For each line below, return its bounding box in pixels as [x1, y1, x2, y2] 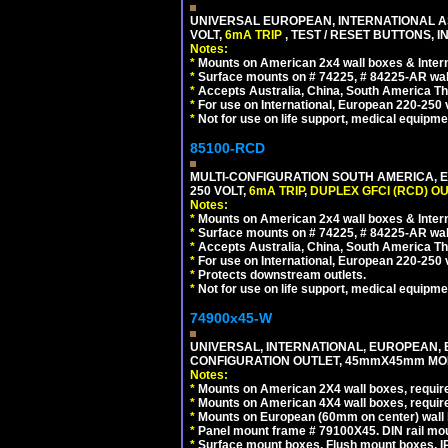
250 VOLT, [190, 184, 249, 198]
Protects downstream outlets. [195, 268, 366, 282]
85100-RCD [190, 140, 265, 156]
